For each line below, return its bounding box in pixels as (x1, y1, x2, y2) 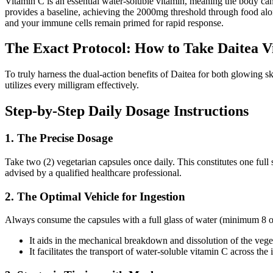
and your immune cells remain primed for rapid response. (5, 17, 224, 28)
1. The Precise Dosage (5, 132, 113, 145)
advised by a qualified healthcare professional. (5, 167, 182, 178)
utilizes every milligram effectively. (5, 80, 139, 91)
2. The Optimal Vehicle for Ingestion (5, 190, 185, 203)
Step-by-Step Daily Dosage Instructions (5, 103, 249, 119)
